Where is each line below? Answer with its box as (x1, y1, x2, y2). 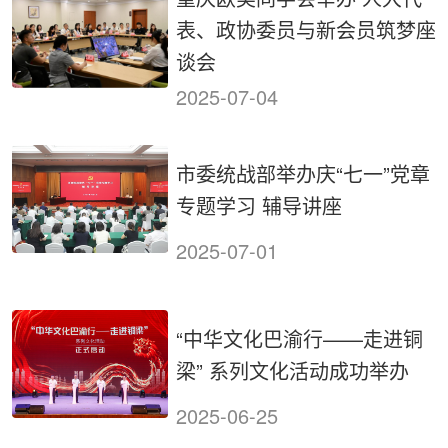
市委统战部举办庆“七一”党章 (176, 158, 430, 188)
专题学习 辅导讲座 (176, 190, 342, 220)
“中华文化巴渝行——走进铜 (176, 323, 423, 353)
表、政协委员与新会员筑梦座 (176, 15, 436, 45)
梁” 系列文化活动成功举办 (176, 355, 409, 385)
